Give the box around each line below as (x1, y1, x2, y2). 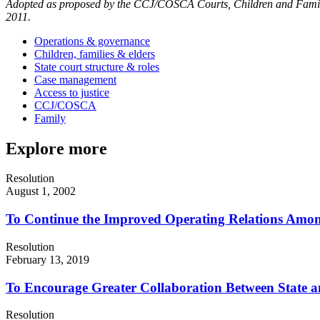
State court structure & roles (34, 60, 159, 73)
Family (34, 111, 66, 124)
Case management (34, 73, 116, 86)
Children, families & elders (34, 47, 155, 60)
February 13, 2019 (6, 253, 89, 266)
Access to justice (34, 86, 109, 99)
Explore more (6, 139, 107, 158)
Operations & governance (34, 34, 150, 47)
